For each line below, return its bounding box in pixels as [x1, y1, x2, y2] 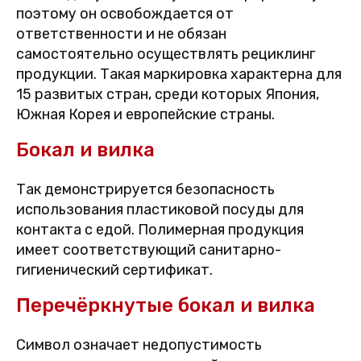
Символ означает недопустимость [16, 336, 262, 355]
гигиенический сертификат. [16, 261, 213, 280]
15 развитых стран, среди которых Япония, [16, 85, 319, 104]
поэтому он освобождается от [16, 5, 234, 23]
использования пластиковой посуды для [16, 201, 304, 219]
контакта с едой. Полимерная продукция [16, 221, 304, 239]
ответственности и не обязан [16, 25, 226, 44]
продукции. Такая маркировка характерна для [16, 65, 342, 84]
